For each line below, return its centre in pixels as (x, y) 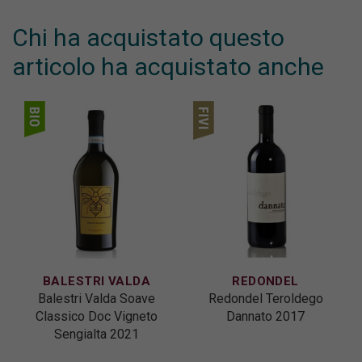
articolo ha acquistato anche (168, 67)
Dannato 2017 (265, 317)
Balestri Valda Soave (97, 299)
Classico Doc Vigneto (97, 317)
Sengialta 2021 (97, 335)
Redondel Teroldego (265, 299)
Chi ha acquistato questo (148, 38)
